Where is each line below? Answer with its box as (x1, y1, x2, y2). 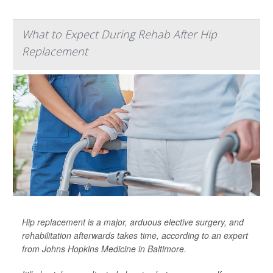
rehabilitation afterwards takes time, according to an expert (22, 229, 248, 241)
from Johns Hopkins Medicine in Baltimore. (22, 243, 186, 255)
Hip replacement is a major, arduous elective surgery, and (22, 216, 244, 228)
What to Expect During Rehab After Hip (22, 27, 217, 41)
